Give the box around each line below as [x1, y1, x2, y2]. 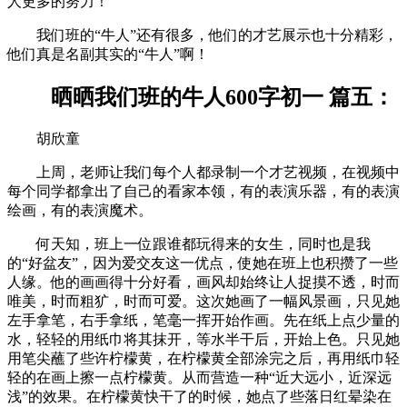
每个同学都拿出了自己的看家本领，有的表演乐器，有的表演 [7, 183, 400, 199]
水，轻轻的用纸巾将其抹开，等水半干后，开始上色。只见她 [7, 331, 400, 347]
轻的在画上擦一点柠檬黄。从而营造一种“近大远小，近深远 [7, 369, 392, 385]
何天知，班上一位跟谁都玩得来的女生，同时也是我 [7, 235, 371, 252]
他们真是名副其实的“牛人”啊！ [7, 46, 209, 63]
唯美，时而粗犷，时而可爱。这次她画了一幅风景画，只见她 [7, 293, 400, 309]
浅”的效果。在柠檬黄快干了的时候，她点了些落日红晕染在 [7, 388, 392, 404]
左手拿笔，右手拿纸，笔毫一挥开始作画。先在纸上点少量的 [7, 312, 400, 328]
